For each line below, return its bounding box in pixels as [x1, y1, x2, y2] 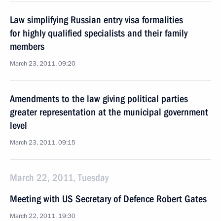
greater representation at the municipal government [10, 106, 208, 118]
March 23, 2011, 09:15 [10, 138, 75, 147]
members [10, 40, 44, 52]
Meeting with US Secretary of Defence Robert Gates [10, 193, 207, 205]
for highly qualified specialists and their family [10, 27, 187, 39]
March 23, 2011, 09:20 [10, 59, 75, 68]
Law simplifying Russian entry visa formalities [10, 14, 183, 26]
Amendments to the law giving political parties [10, 93, 188, 105]
